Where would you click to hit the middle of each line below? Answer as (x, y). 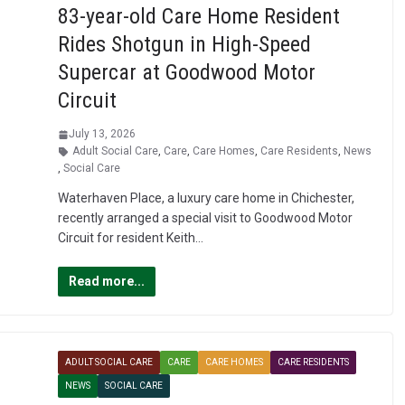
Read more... (106, 282)
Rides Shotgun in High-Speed (184, 45)
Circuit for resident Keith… (130, 238)
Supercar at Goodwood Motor (186, 73)
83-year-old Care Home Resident (198, 17)
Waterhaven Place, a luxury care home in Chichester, (206, 198)
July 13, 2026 (102, 134)
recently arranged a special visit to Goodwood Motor (205, 218)
